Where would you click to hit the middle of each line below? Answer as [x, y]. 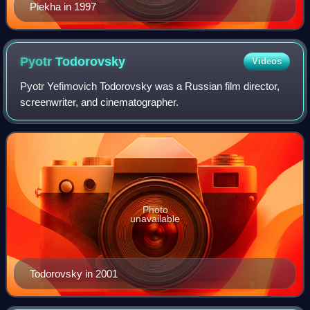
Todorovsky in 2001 [74, 274]
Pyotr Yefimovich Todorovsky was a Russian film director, [150, 86]
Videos [266, 62]
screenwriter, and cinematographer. [100, 102]
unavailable [155, 219]
